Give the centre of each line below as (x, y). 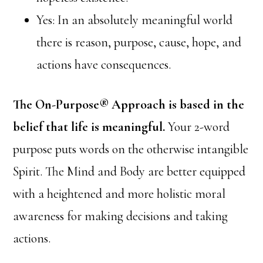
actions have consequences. (104, 64)
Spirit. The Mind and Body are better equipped (129, 171)
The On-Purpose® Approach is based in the (129, 104)
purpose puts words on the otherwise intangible (131, 149)
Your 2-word (198, 127)
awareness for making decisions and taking (121, 216)
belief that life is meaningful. (89, 127)
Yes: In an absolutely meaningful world (135, 20)
